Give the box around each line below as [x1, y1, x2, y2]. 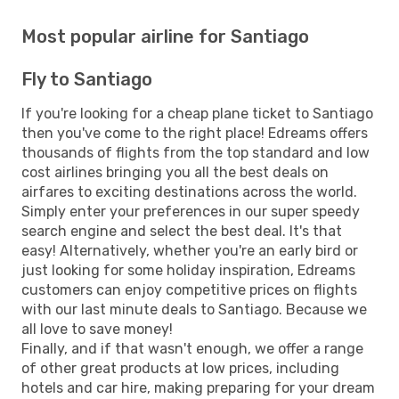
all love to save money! [21, 320, 173, 338]
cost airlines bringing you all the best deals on [21, 163, 329, 181]
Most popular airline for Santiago [21, 25, 309, 47]
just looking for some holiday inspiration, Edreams [21, 261, 355, 279]
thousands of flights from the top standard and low [21, 143, 370, 161]
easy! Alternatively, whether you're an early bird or [21, 241, 358, 259]
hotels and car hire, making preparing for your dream [21, 379, 375, 396]
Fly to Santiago [21, 68, 152, 90]
